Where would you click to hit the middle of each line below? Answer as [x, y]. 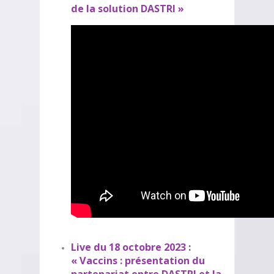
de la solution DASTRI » [128, 9]
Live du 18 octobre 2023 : [131, 247]
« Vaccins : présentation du [138, 261]
